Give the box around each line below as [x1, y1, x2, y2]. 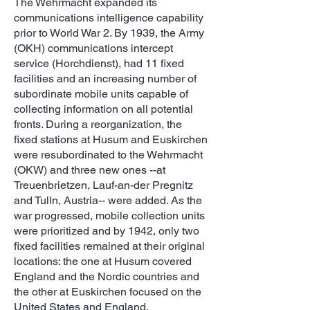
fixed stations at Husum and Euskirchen [14, 133, 208, 146]
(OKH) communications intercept [14, 42, 173, 55]
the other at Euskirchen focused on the [14, 285, 201, 298]
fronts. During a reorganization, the [14, 118, 182, 131]
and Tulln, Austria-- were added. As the [14, 194, 202, 207]
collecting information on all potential [14, 102, 193, 116]
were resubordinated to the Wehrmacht [14, 148, 203, 161]
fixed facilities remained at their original [14, 239, 205, 253]
